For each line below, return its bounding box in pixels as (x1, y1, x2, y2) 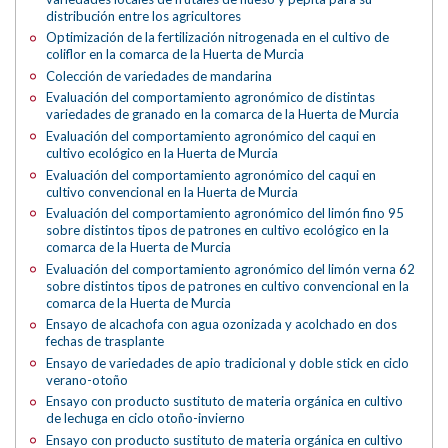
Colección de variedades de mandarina (46, 67, 273, 84)
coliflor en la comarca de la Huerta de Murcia (46, 46, 305, 63)
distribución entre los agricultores (46, 7, 242, 24)
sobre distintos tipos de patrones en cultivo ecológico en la (46, 222, 390, 239)
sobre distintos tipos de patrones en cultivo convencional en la (46, 277, 410, 294)
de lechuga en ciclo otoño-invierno (46, 410, 246, 427)
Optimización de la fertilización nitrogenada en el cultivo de (46, 29, 390, 46)
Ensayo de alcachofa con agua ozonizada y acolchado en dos (46, 316, 398, 333)
